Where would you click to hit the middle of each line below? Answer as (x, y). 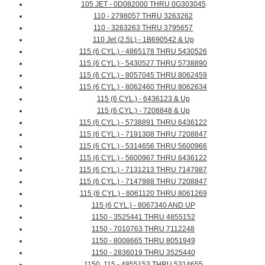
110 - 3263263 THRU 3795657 (143, 28)
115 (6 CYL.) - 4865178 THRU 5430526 (143, 52)
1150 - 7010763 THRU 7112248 (143, 229)
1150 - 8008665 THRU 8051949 (143, 241)
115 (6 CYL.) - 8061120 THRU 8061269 (143, 194)
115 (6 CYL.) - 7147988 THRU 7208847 (143, 182)
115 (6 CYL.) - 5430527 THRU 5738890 (143, 64)
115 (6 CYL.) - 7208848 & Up (143, 111)
